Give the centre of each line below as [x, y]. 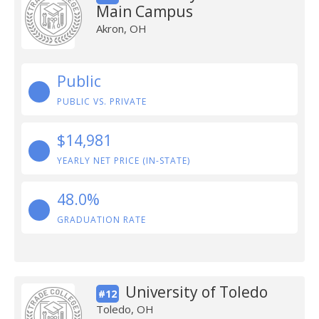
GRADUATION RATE [101, 220]
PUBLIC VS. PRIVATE [102, 101]
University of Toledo [196, 292]
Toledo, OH [125, 309]
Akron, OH [121, 28]
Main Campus [144, 11]
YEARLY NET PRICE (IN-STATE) [124, 161]
